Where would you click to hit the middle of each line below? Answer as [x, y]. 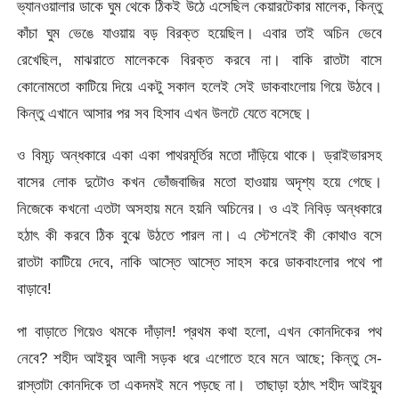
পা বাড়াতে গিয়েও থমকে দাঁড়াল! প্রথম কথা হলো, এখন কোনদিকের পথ [199, 331]
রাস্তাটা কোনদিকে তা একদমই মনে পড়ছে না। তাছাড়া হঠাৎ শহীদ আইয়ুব [199, 384]
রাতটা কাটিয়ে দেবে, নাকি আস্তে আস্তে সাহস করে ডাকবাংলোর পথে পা [199, 262]
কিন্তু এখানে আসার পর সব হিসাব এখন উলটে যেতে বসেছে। [165, 113]
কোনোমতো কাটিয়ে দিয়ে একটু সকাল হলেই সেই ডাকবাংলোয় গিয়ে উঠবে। [199, 86]
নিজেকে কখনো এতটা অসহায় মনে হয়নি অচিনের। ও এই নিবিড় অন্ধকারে [199, 209]
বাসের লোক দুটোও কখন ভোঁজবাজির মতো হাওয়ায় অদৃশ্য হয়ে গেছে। [199, 182]
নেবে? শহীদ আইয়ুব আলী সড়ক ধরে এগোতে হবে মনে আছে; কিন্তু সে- [199, 358]
